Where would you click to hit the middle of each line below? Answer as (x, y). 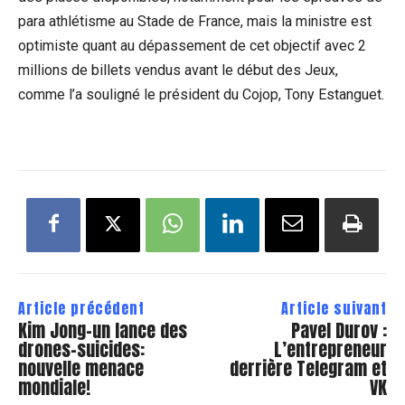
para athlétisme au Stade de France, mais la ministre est (195, 22)
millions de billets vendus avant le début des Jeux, (178, 71)
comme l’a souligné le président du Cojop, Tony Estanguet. (201, 95)
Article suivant (334, 309)
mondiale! (54, 388)
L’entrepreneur (330, 350)
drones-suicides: (81, 350)
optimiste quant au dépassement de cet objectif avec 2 (192, 46)
